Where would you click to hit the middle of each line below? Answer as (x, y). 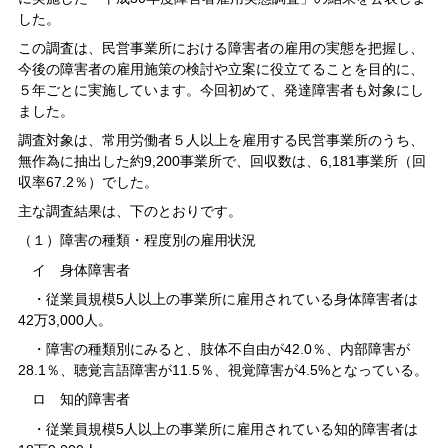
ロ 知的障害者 (73, 399)
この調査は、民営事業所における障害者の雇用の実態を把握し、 (220, 47)
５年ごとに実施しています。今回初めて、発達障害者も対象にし (220, 89)
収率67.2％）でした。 (87, 181)
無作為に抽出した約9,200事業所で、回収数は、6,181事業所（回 (221, 160)
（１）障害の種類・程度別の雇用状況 (136, 240)
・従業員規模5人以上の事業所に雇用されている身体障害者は (217, 298)
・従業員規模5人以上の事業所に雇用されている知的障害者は (217, 428)
